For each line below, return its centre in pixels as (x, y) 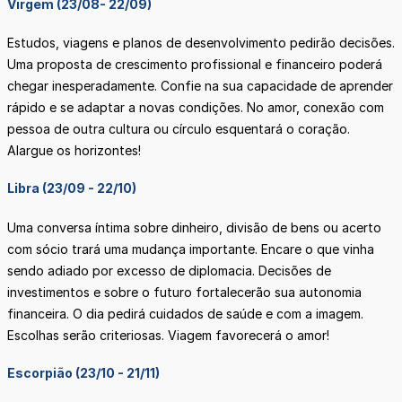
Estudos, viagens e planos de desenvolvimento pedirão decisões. (201, 43)
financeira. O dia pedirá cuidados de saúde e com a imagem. (185, 313)
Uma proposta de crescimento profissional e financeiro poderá (195, 65)
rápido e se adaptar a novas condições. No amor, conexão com (196, 108)
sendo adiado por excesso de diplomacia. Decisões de (169, 270)
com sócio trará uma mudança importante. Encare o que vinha (191, 249)
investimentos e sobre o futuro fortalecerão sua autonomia (184, 292)
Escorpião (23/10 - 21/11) (83, 372)
